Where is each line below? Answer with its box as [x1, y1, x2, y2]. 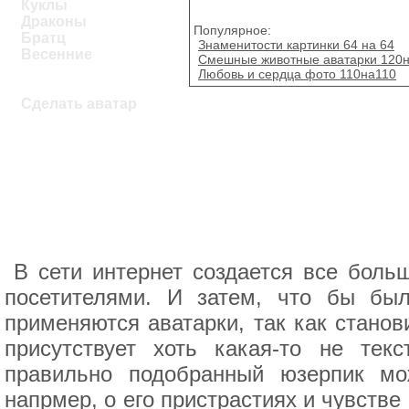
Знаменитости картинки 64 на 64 [198, 37, 394, 52]
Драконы [21, 14, 87, 29]
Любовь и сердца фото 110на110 [198, 66, 396, 81]
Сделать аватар [21, 96, 137, 111]
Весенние [21, 47, 92, 62]
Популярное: [194, 22, 271, 37]
